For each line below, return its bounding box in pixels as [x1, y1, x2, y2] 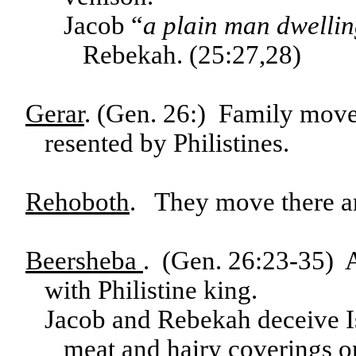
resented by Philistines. [44, 129, 289, 157]
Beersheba [25, 246, 143, 275]
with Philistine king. [44, 276, 257, 304]
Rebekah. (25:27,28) [83, 41, 301, 69]
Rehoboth [25, 188, 130, 216]
